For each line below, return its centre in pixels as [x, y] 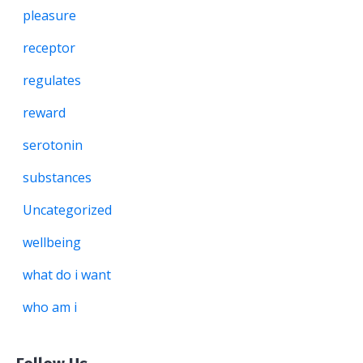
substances [57, 177]
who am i [50, 307]
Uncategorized [67, 209]
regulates [52, 80]
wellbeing [52, 242]
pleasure [49, 15]
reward [44, 112]
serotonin [53, 145]
